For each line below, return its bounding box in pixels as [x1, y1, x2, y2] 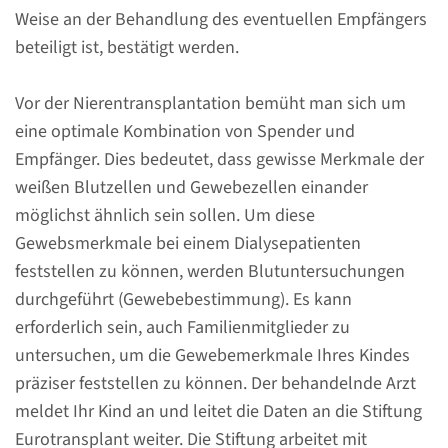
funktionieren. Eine [104, 297, 246, 323]
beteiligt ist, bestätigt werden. [15, 35, 239, 60]
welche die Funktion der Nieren [104, 381, 340, 407]
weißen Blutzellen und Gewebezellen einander [15, 175, 368, 200]
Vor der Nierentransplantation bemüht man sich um [15, 91, 406, 116]
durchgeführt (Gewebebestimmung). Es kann [15, 287, 352, 312]
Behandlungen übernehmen [104, 213, 318, 239]
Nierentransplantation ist [104, 325, 294, 351]
